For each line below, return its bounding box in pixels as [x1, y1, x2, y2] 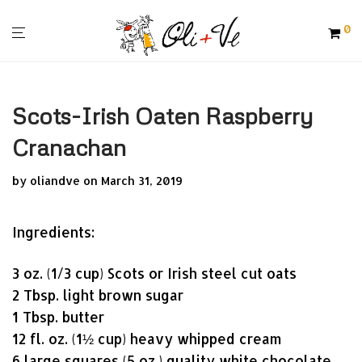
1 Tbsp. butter [12, 308, 104, 326]
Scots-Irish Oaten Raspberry [12, 102, 313, 129]
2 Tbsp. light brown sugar [12, 286, 183, 304]
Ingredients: [12, 223, 95, 241]
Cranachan [12, 133, 126, 161]
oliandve [30, 174, 80, 187]
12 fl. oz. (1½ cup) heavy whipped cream [12, 330, 282, 347]
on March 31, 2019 [83, 174, 183, 187]
